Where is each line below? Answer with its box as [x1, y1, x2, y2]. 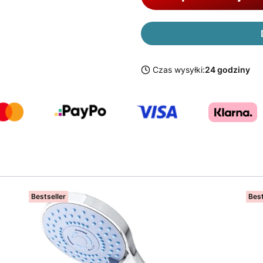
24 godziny [205, 64, 250, 75]
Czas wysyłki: [153, 64, 205, 75]
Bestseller [31, 191, 66, 201]
